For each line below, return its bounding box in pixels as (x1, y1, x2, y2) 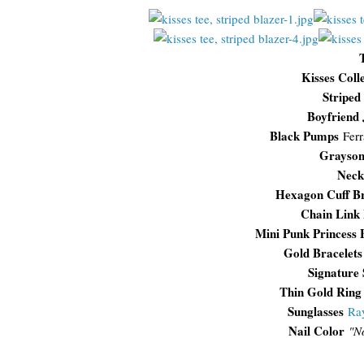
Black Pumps (270, 127, 339, 145)
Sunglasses (287, 302, 344, 320)
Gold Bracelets (284, 244, 362, 262)
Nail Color (288, 322, 344, 340)
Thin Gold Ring (279, 283, 362, 301)
